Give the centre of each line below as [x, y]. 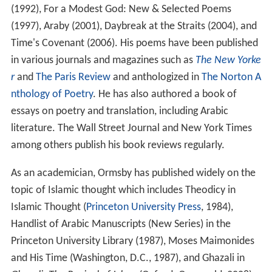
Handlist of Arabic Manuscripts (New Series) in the [121, 224]
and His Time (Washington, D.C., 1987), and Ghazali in [127, 258]
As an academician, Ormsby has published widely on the [133, 173]
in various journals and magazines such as [103, 60]
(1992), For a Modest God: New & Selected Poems [121, 9]
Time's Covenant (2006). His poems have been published [134, 43]
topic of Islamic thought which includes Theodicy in [123, 190]
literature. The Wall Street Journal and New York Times [131, 128]
